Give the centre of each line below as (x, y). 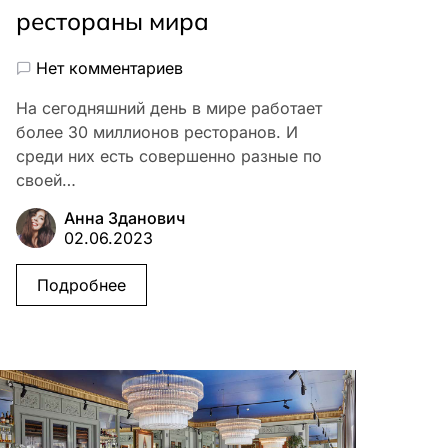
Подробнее (81, 285)
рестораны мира (112, 21)
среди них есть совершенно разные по (169, 156)
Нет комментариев (109, 68)
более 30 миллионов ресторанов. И (157, 132)
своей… (46, 180)
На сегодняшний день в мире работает (169, 108)
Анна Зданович (124, 218)
